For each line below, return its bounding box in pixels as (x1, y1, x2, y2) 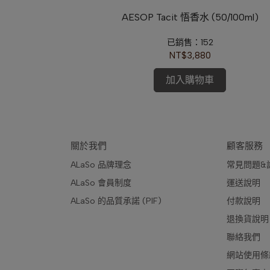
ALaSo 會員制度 (71, 178, 131, 188)
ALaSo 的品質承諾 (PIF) (71, 196, 162, 206)
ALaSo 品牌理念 (71, 160, 131, 170)
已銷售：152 (166, 37, 213, 48)
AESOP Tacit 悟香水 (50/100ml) (121, 11, 259, 23)
